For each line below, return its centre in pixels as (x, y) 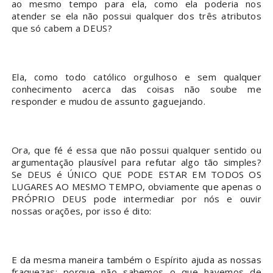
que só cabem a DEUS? (62, 28)
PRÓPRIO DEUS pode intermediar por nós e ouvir (136, 199)
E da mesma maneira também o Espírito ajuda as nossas (136, 260)
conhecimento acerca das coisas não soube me (136, 89)
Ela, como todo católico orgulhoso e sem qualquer (136, 77)
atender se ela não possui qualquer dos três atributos (136, 16)
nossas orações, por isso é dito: (81, 211)
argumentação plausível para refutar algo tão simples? (136, 162)
